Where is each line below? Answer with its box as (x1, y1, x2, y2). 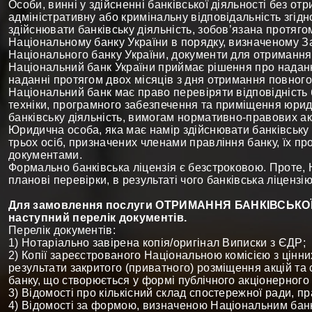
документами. (8, 149, 82, 161)
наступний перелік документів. (8, 212, 187, 224)
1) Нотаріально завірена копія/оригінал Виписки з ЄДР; (8, 237, 306, 249)
